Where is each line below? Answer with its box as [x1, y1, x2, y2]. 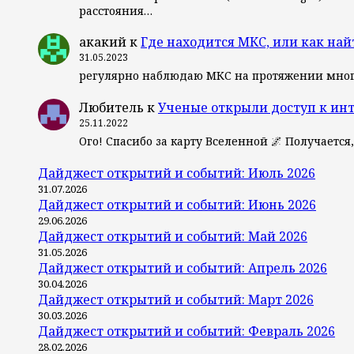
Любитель [79, 99, 144, 117]
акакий [79, 33, 126, 51]
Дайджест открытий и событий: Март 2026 [38, 290, 314, 308]
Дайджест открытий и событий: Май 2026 [38, 227, 307, 245]
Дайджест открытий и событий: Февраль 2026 [38, 322, 335, 340]
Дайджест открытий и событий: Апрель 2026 [38, 258, 327, 277]
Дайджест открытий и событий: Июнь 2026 [38, 195, 316, 213]
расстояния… [79, 2, 153, 18]
